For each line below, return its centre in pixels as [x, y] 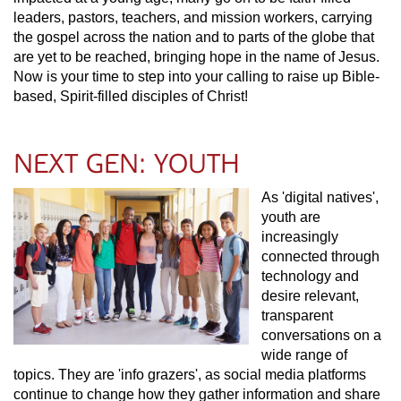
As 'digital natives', [320, 197]
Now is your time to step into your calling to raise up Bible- [196, 77]
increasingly [300, 237]
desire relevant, [310, 296]
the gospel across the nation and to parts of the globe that [194, 37]
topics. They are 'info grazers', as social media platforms [190, 375]
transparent [297, 316]
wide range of [304, 355]
